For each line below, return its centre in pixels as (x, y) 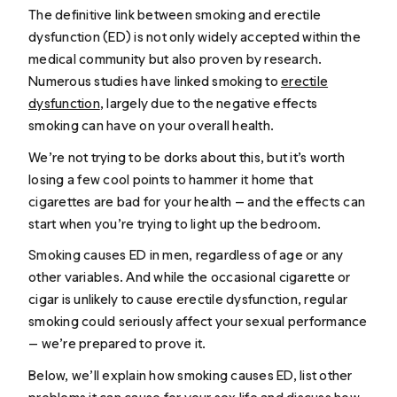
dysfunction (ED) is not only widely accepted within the (195, 37)
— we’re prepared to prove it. (117, 344)
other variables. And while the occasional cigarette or (190, 277)
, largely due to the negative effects (209, 104)
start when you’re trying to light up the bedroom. (175, 223)
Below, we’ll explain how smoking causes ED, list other (191, 375)
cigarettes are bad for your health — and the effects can (197, 201)
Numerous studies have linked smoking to (155, 82)
